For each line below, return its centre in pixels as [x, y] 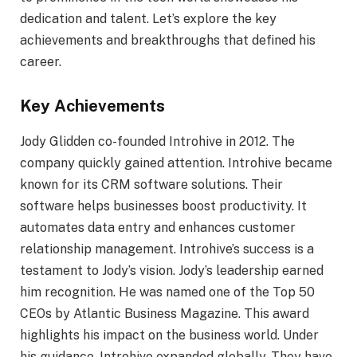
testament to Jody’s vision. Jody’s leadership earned [172, 270]
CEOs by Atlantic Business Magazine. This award [165, 313]
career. [41, 61]
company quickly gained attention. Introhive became [176, 163]
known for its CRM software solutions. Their [151, 184]
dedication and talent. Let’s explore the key [148, 18]
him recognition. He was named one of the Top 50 [167, 292]
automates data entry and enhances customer [158, 227]
